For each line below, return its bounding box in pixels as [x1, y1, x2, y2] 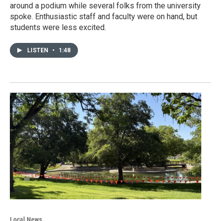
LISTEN [27, 47, 50, 54]
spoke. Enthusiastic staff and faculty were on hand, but [10, 12, 197, 22]
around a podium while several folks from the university [10, 1, 201, 11]
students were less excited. [10, 23, 106, 33]
